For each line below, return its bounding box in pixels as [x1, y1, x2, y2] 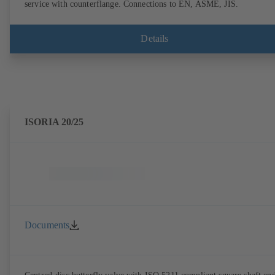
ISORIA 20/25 [25, 115, 83, 128]
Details [141, 33, 169, 44]
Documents [25, 219, 70, 230]
